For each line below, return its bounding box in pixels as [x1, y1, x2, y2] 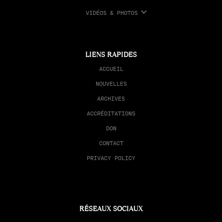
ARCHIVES [97, 95, 125, 103]
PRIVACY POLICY [87, 154, 135, 162]
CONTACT [99, 139, 123, 147]
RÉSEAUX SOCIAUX [79, 204, 143, 214]
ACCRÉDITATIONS [87, 110, 135, 117]
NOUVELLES [95, 80, 127, 88]
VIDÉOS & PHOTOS [86, 9, 138, 17]
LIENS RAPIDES [85, 50, 137, 60]
